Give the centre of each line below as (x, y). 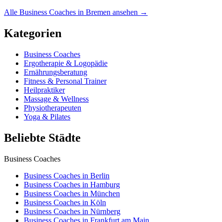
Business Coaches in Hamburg (72, 184)
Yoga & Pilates (47, 116)
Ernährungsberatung (55, 72)
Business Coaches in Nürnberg (72, 211)
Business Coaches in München (72, 193)
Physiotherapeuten (53, 108)
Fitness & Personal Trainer (65, 81)
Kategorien (33, 33)
